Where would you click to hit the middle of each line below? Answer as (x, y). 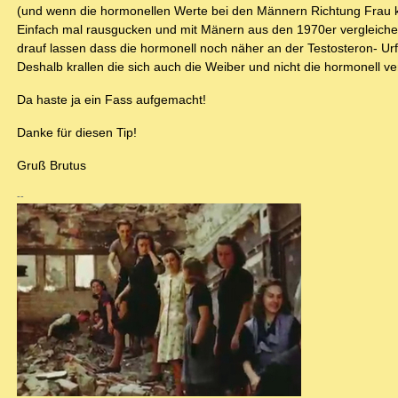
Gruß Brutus (52, 166)
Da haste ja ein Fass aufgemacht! (111, 100)
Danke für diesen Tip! (77, 133)
